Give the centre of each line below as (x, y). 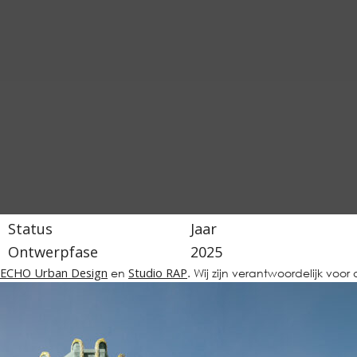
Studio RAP (158, 273)
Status (31, 228)
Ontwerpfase (53, 251)
